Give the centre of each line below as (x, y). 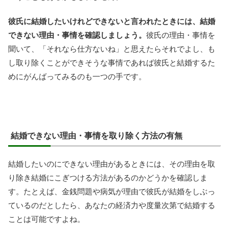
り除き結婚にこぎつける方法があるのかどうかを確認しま (108, 178)
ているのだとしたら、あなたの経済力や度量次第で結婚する (112, 205)
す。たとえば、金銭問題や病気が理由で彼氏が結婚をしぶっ (112, 192)
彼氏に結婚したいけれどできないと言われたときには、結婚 (112, 21)
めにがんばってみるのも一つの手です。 (77, 77)
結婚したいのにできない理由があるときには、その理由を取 (112, 164)
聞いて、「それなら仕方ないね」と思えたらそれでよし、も (112, 49)
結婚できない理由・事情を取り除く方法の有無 (97, 136)
